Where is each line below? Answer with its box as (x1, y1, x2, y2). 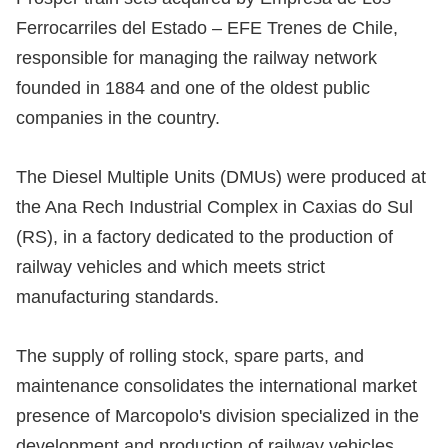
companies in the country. (16, 108, 220, 129)
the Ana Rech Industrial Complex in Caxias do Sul (16, 196, 413, 217)
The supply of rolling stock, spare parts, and (16, 345, 364, 366)
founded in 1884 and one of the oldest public (16, 78, 370, 99)
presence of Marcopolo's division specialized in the (16, 405, 419, 426)
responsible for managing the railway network (16, 48, 377, 69)
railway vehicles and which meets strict (16, 256, 325, 277)
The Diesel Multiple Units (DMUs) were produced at (16, 166, 426, 187)
